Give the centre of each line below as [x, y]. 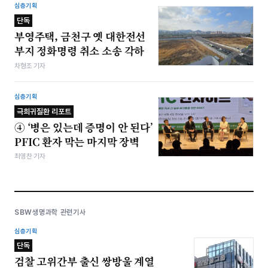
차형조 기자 [30, 66]
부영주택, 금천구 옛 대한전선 [80, 36]
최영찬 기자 [30, 156]
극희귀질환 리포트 [44, 111]
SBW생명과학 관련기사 [50, 213]
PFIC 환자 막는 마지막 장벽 [77, 141]
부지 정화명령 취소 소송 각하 [80, 51]
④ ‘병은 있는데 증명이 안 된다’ [84, 127]
